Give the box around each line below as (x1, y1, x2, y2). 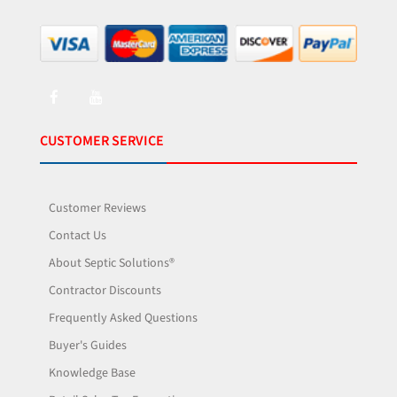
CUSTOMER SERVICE (40, 130, 164, 151)
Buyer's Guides (49, 336, 127, 354)
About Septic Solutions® (49, 253, 175, 272)
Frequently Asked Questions (49, 308, 198, 327)
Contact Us (49, 226, 106, 245)
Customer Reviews (49, 198, 146, 217)
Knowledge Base (49, 363, 136, 382)
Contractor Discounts (49, 281, 161, 300)
